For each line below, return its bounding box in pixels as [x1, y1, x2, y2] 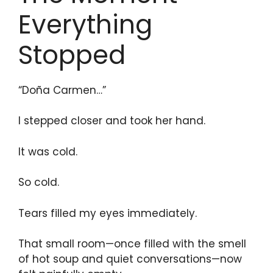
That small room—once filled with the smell [18, 236, 246, 252]
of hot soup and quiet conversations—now [18, 252, 242, 267]
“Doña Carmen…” [18, 82, 106, 97]
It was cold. [18, 144, 77, 159]
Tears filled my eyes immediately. [18, 205, 197, 221]
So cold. [18, 175, 59, 190]
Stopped [18, 37, 126, 73]
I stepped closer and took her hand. [18, 113, 205, 129]
